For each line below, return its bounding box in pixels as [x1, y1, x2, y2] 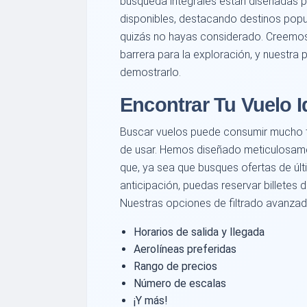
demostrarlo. [120, 66, 181, 79]
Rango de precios [134, 260, 217, 273]
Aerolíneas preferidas [134, 243, 236, 256]
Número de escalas [134, 277, 226, 291]
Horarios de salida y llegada [134, 225, 265, 239]
